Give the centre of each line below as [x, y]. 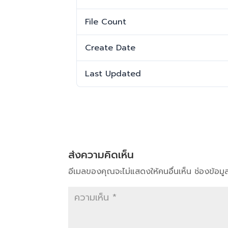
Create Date [110, 48]
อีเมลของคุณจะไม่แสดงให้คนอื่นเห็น [130, 172]
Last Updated [113, 74]
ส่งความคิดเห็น [101, 155]
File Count [106, 22]
